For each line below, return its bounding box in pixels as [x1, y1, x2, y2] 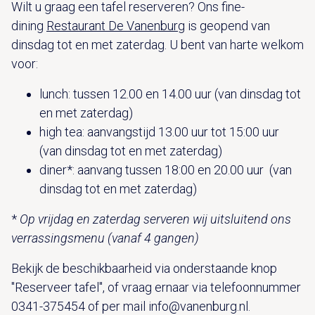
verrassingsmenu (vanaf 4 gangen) [11, 230, 199, 245]
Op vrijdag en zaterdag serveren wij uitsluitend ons [20, 211, 291, 226]
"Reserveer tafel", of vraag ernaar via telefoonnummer [11, 279, 301, 295]
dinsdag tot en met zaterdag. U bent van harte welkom [11, 37, 304, 52]
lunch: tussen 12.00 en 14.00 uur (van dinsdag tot [39, 86, 301, 101]
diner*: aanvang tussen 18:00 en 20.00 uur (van [39, 162, 292, 177]
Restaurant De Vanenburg [46, 18, 185, 33]
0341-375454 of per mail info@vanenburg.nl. [11, 298, 250, 314]
